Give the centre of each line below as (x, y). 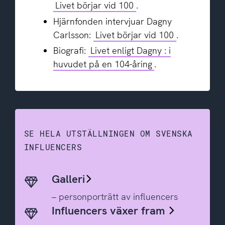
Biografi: (71, 51)
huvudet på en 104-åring (102, 64)
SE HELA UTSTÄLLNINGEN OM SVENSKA (108, 133)
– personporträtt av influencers (115, 196)
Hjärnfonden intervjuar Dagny (112, 21)
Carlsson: (73, 35)
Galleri (68, 179)
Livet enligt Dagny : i (131, 51)
